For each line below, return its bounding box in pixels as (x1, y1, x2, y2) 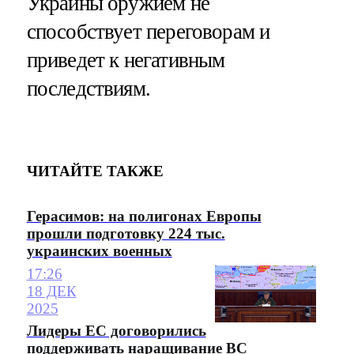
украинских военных (26, 243, 172, 260)
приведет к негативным (26, 48, 225, 73)
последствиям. (26, 77, 150, 101)
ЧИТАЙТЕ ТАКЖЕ (26, 162, 164, 179)
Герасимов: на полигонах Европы (26, 208, 262, 225)
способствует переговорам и (26, 20, 270, 44)
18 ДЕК (26, 282, 77, 299)
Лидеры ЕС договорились (26, 322, 206, 339)
